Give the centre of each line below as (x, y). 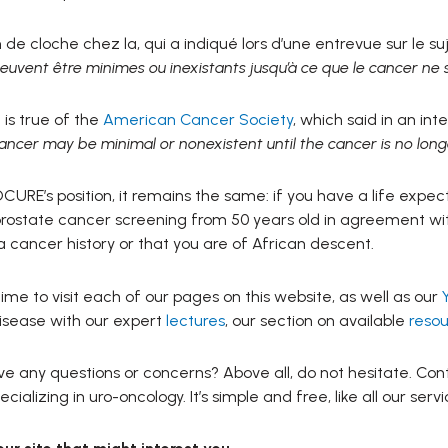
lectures (195, 321)
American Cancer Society (197, 120)
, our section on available (316, 321)
